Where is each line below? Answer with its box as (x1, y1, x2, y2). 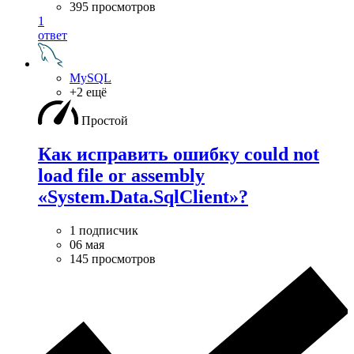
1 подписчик (70, 223, 138, 237)
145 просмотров (70, 251, 156, 265)
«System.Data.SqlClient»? (38, 186, 248, 207)
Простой (81, 113, 128, 127)
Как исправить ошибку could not (38, 143, 319, 164)
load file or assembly (38, 164, 205, 186)
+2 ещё (70, 85, 107, 99)
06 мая (70, 237, 104, 251)
